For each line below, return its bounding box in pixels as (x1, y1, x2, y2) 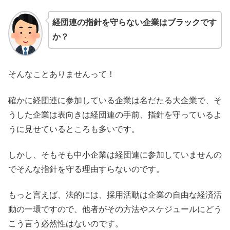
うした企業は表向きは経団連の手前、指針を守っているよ (8, 110, 222, 119)
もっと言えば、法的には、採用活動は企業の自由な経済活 (8, 190, 222, 200)
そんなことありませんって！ (8, 70, 115, 79)
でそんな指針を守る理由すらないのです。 (8, 164, 164, 174)
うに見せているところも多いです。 (8, 124, 140, 133)
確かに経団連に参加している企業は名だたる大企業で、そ (8, 95, 222, 105)
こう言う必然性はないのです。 (8, 219, 123, 228)
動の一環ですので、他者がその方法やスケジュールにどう (8, 205, 222, 214)
